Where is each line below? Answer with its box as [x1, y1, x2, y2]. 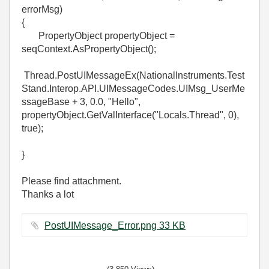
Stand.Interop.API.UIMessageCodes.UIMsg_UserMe [22, 83, 245, 94]
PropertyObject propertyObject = [22, 31, 175, 41]
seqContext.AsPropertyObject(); [22, 44, 156, 54]
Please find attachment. [22, 176, 121, 186]
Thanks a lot [22, 189, 74, 199]
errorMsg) [22, 4, 62, 14]
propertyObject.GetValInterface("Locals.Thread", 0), [22, 110, 239, 120]
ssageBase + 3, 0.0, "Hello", [22, 97, 141, 107]
